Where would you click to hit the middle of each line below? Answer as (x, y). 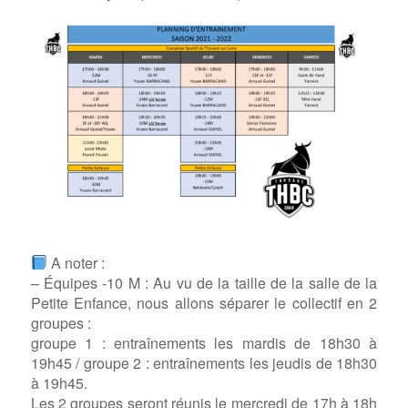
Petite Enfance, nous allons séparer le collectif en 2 (204, 302)
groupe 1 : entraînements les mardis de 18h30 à (204, 342)
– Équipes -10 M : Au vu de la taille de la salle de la (204, 282)
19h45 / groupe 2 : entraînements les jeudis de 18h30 (204, 362)
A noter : (76, 262)
